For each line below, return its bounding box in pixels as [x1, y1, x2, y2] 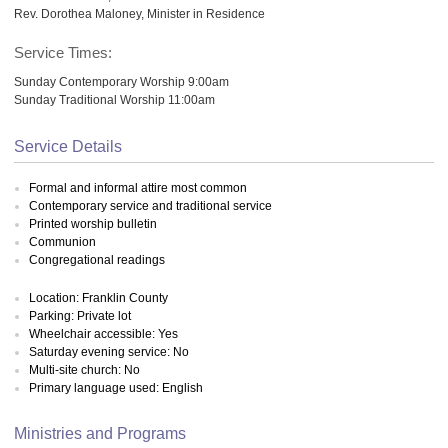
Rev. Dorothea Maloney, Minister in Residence [14, 6, 265, 20]
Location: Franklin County [29, 291, 168, 305]
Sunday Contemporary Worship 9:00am [14, 74, 229, 88]
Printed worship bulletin [29, 216, 157, 231]
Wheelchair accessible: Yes [29, 327, 178, 341]
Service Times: [14, 44, 112, 61]
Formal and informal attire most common [29, 180, 247, 195]
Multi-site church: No [29, 363, 140, 377]
